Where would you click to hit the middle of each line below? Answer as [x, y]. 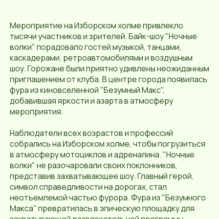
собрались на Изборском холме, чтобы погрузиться [108, 144]
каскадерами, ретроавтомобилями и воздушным [101, 58]
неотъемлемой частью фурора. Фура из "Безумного [108, 197]
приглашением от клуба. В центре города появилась [109, 79]
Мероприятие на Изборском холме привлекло [97, 25]
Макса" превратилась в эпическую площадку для [102, 208]
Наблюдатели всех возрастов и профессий [91, 133]
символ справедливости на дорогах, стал [88, 187]
